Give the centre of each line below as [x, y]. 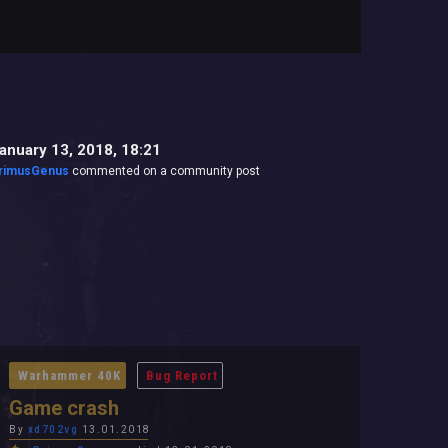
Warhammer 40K [70, 375]
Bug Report [182, 375]
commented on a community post [164, 171]
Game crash [64, 408]
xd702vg [52, 429]
